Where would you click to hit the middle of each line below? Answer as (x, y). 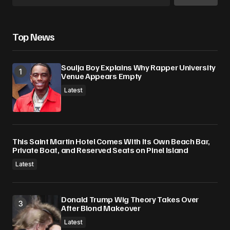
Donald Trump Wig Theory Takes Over (130, 199)
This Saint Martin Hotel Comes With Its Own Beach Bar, (111, 141)
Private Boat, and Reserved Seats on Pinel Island (100, 150)
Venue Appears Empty (101, 76)
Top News (34, 37)
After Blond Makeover (101, 208)
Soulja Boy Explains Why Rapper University (138, 68)
